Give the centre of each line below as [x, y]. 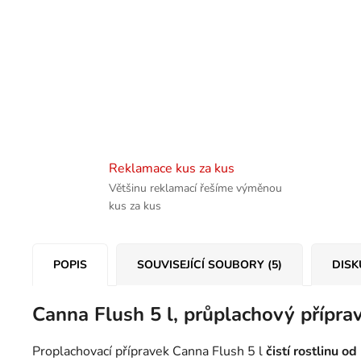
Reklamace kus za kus [172, 168]
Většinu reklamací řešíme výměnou [195, 188]
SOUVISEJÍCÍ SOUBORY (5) [210, 264]
